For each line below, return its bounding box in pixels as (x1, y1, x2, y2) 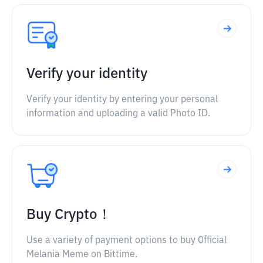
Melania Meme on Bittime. (26, 250, 137, 259)
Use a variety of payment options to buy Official (26, 236, 227, 245)
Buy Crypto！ (26, 208, 112, 222)
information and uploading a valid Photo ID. (26, 109, 210, 119)
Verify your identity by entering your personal (26, 95, 218, 104)
